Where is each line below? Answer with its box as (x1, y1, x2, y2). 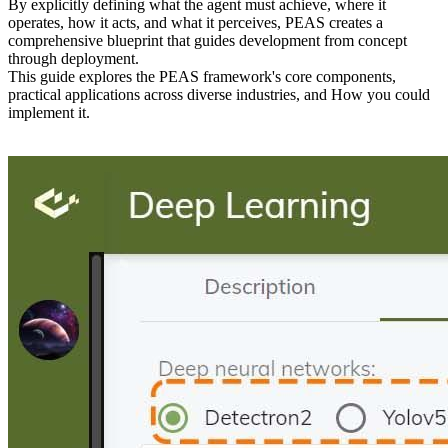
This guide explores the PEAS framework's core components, (8, 67, 396, 85)
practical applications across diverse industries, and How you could (8, 85, 430, 103)
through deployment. (8, 49, 139, 67)
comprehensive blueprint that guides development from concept (8, 31, 407, 49)
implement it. (8, 103, 94, 121)
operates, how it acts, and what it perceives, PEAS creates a (8, 13, 383, 31)
